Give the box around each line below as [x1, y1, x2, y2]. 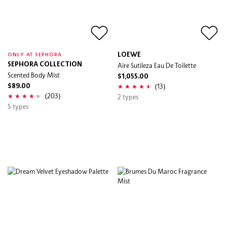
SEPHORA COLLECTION [8, 61, 82, 68]
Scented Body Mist [8, 70, 60, 79]
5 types [8, 102, 28, 110]
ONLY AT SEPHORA [8, 52, 62, 57]
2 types [118, 92, 138, 101]
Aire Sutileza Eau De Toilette [118, 61, 196, 69]
